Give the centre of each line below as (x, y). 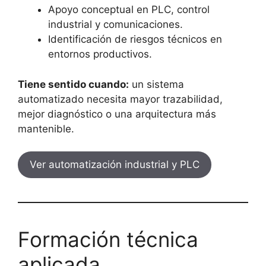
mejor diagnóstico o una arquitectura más (117, 114)
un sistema (156, 84)
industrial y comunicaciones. (115, 24)
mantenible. (46, 129)
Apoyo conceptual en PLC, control (129, 9)
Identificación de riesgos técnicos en (135, 39)
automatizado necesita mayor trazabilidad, (120, 99)
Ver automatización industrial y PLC (115, 164)
